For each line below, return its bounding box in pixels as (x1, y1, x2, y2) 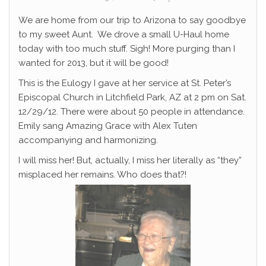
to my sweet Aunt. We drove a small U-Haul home (18, 29, 229, 40)
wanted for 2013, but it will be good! (18, 58, 169, 69)
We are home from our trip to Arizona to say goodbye (18, 15, 246, 26)
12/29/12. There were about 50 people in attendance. (18, 106, 245, 118)
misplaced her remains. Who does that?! (18, 169, 186, 180)
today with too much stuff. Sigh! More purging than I (18, 43, 235, 55)
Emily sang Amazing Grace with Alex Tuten (18, 121, 197, 132)
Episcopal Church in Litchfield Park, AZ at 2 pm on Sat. (18, 92, 246, 103)
